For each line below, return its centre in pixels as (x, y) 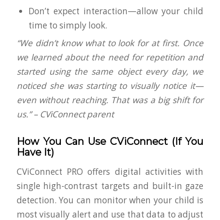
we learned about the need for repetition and (110, 57)
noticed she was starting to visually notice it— (110, 85)
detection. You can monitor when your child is (110, 200)
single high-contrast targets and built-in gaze (110, 186)
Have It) (35, 152)
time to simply (58, 25)
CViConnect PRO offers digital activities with (110, 172)
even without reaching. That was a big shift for (110, 100)
